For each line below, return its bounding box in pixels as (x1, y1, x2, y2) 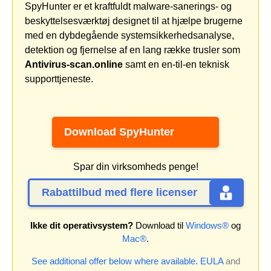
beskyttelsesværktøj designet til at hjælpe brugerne (25, 16, 243, 27)
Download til (133, 220, 186, 231)
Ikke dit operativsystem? (30, 220, 133, 231)
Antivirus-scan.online (25, 59, 123, 70)
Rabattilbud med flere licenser (41, 186, 197, 199)
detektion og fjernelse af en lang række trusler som (25, 45, 240, 56)
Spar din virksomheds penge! (73, 162, 198, 172)
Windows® (186, 220, 229, 231)
